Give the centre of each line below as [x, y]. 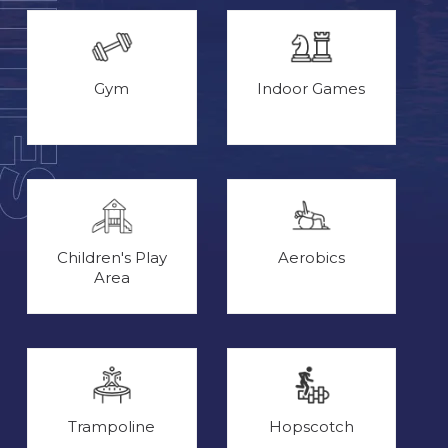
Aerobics [311, 257]
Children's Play [111, 257]
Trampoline [112, 426]
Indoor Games [311, 88]
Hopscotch [311, 426]
